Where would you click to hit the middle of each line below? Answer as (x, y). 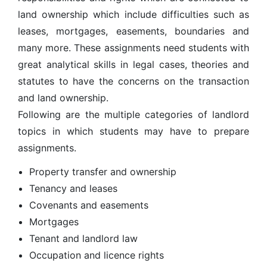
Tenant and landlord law (84, 238)
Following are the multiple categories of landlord (133, 114)
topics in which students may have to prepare (133, 131)
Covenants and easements (89, 205)
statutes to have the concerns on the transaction (133, 81)
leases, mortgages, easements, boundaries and (133, 31)
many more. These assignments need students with (133, 48)
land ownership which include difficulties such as (133, 14)
